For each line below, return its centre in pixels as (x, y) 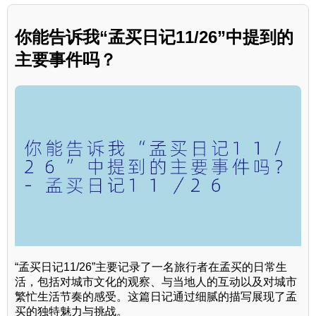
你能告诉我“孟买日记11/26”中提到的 (154, 37)
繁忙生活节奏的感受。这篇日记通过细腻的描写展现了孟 (156, 296)
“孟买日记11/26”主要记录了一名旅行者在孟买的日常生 (151, 267)
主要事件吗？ (66, 60)
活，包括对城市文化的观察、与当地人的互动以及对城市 (156, 281)
